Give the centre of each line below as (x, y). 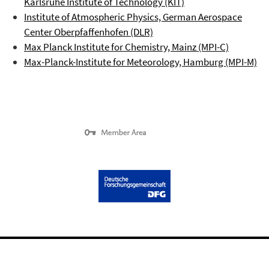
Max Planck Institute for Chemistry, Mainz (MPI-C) (126, 47)
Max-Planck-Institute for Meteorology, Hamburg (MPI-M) (141, 62)
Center (39, 32)
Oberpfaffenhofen (91, 32)
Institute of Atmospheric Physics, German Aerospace (133, 17)
